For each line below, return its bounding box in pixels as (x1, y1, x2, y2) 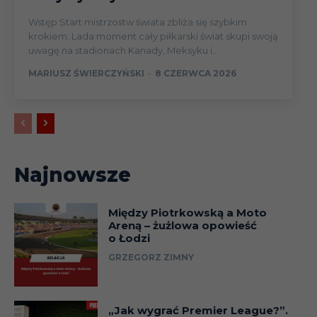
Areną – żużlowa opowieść (108, 219, 257, 233)
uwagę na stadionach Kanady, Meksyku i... (28, 45, 219, 57)
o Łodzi (108, 231, 150, 246)
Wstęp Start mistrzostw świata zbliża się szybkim (28, 16, 59, 28)
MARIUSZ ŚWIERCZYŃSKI (28, 68, 144, 79)
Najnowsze (14, 163, 131, 188)
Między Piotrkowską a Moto (108, 206, 267, 220)
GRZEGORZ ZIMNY (108, 252, 194, 263)
